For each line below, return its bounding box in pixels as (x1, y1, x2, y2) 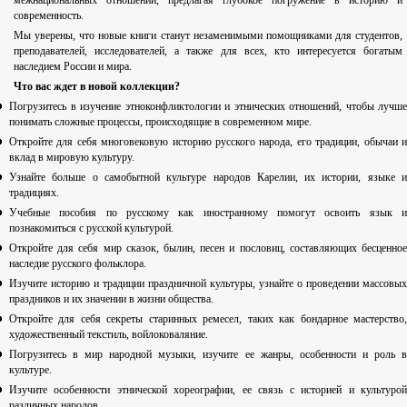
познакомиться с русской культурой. (9, 222, 174, 235)
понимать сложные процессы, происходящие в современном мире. (9, 115, 312, 129)
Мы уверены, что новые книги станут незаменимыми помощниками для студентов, (14, 29, 402, 43)
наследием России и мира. (14, 60, 132, 74)
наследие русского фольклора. (9, 257, 146, 271)
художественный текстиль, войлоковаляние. (9, 328, 208, 342)
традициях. (9, 186, 59, 200)
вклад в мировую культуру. (9, 151, 134, 164)
